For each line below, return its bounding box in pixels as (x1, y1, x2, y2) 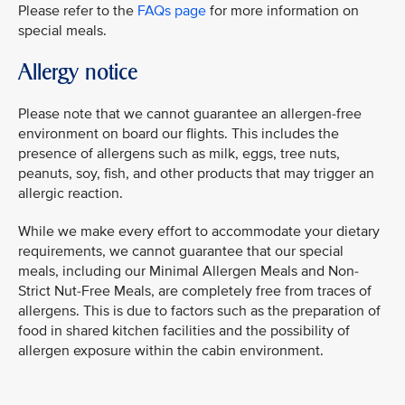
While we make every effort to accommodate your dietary (18, 222, 380, 240)
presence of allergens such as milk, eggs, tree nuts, (18, 145, 340, 163)
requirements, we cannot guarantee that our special (18, 242, 344, 260)
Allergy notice (18, 59, 144, 85)
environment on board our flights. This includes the (18, 125, 339, 143)
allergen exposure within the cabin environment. (18, 342, 324, 360)
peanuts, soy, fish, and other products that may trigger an (18, 165, 374, 183)
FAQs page (137, 2, 206, 20)
